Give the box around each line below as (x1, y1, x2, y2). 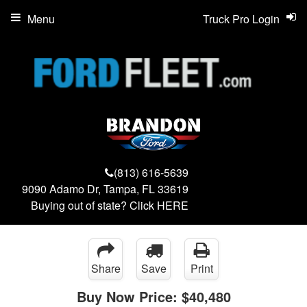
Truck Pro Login (203, 11, 280, 27)
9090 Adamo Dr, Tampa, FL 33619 (22, 181, 188, 197)
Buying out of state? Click (31, 197, 157, 213)
